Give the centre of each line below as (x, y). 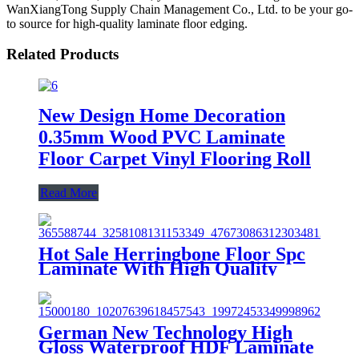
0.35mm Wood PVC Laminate (162, 137)
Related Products (63, 54)
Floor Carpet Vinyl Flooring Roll (175, 158)
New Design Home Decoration (162, 115)
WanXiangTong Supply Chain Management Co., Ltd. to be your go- (179, 9)
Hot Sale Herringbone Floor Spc (172, 254)
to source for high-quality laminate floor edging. (127, 23)
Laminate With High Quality (158, 268)
